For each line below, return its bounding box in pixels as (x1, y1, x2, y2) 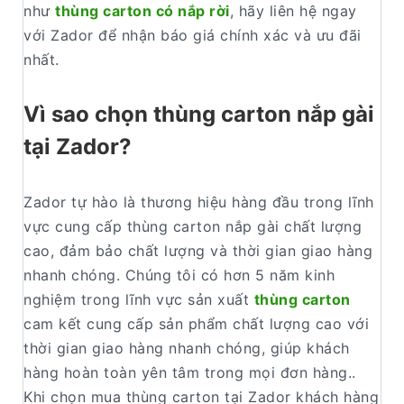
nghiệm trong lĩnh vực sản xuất (23, 290, 254, 309)
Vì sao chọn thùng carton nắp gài (23, 101, 374, 128)
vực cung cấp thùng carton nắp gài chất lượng (23, 217, 362, 236)
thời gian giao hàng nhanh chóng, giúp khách (23, 339, 350, 358)
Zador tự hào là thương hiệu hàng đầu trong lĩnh (23, 193, 374, 212)
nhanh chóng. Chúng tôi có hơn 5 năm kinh (23, 266, 335, 285)
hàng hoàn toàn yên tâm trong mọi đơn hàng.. (23, 363, 356, 382)
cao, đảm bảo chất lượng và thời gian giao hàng (23, 242, 372, 261)
